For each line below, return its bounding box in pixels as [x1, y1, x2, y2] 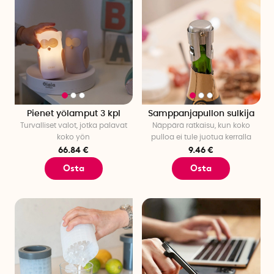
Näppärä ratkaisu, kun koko [152, 121, 250, 129]
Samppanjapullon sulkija [147, 109, 254, 118]
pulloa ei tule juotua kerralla [150, 133, 251, 141]
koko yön [57, 133, 91, 141]
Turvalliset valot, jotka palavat [20, 121, 127, 129]
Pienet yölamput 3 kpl [26, 109, 120, 118]
